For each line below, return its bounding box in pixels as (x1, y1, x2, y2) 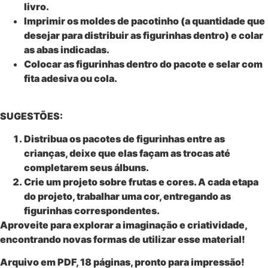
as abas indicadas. (24, 44, 109, 56)
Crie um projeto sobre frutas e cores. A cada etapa (24, 175, 258, 188)
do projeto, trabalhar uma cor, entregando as (24, 190, 231, 202)
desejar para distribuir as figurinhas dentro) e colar (24, 29, 263, 42)
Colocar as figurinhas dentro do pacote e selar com (24, 58, 263, 71)
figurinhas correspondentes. (24, 204, 160, 217)
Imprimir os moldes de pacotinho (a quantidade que (24, 15, 265, 28)
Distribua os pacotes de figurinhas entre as (24, 132, 225, 145)
